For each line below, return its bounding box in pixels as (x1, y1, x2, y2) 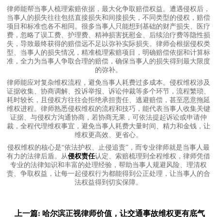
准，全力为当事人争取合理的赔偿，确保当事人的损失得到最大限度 (7, 58, 210, 65)
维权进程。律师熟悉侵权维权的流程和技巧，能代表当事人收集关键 (7, 105, 210, 113)
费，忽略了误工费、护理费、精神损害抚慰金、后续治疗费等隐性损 (7, 31, 210, 39)
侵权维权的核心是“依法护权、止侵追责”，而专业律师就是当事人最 (7, 144, 210, 152)
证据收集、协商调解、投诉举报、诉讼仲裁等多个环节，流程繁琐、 (7, 88, 210, 95)
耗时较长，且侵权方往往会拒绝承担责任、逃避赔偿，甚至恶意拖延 (7, 96, 210, 104)
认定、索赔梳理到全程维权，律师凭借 (95, 153, 210, 160)
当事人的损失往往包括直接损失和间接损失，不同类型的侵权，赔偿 (7, 14, 210, 22)
